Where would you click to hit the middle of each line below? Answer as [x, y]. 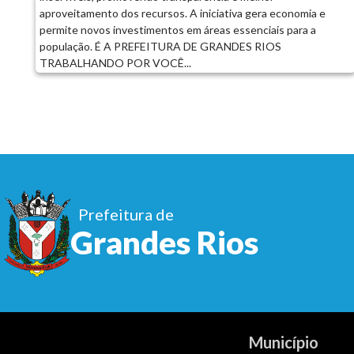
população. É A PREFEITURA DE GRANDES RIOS [160, 46]
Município [283, 342]
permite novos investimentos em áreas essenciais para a [177, 29]
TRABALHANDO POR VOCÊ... [115, 62]
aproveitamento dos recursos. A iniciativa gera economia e [182, 13]
